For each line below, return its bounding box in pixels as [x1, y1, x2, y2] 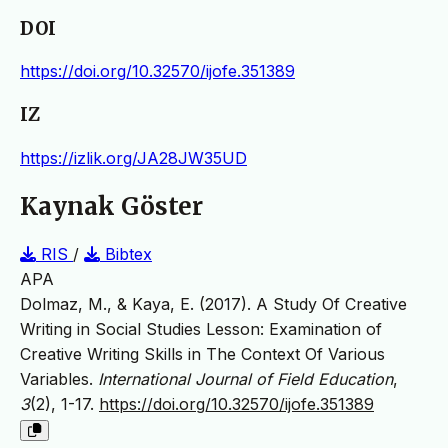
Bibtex [100, 243, 152, 264]
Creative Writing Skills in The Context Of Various [20, 343, 385, 364]
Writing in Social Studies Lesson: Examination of [20, 318, 382, 339]
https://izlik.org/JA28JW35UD [20, 147, 247, 168]
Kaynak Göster [20, 190, 203, 222]
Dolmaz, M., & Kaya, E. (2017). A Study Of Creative [20, 293, 407, 314]
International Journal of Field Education [98, 368, 393, 389]
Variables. [20, 368, 98, 389]
